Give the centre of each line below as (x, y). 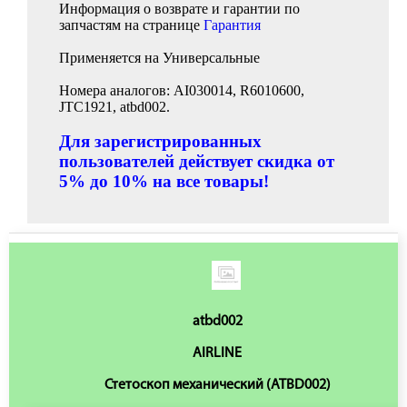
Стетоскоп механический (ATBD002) (217, 385)
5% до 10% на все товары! (164, 181)
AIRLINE (217, 353)
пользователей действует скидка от (197, 161)
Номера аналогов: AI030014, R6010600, (182, 90)
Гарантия (232, 25)
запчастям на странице (131, 25)
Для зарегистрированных (160, 141)
